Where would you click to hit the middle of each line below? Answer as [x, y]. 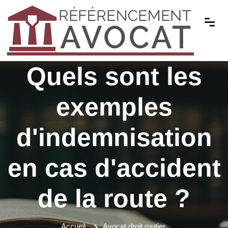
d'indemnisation [114, 137]
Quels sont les [114, 76]
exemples [114, 107]
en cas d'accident [114, 168]
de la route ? [114, 198]
